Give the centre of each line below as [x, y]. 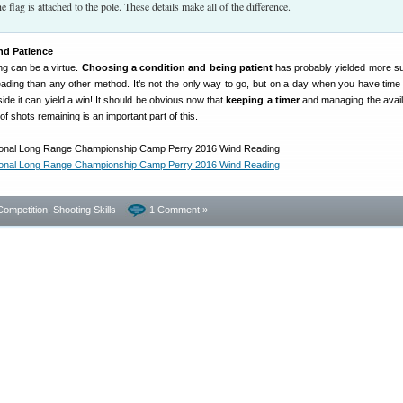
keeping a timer [263, 100]
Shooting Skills [85, 210]
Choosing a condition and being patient [177, 67]
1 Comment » [179, 210]
